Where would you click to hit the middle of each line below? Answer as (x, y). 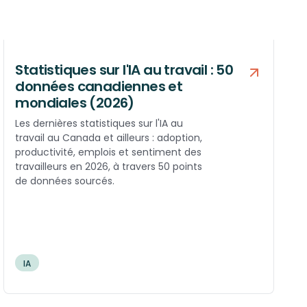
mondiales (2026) (75, 103)
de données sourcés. (65, 181)
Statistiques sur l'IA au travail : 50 (124, 70)
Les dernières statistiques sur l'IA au (99, 124)
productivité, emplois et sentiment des (109, 152)
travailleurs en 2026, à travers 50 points (109, 167)
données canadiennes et (99, 87)
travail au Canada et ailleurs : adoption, (109, 138)
